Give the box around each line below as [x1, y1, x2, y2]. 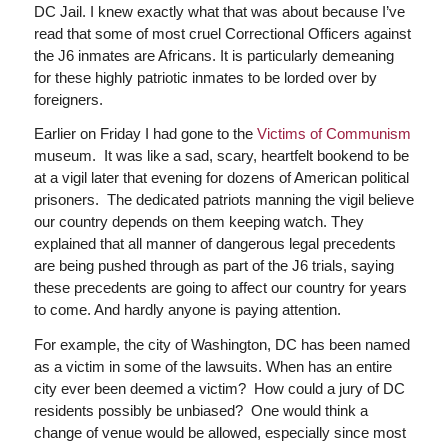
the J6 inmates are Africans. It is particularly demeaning [33, 46, 394, 64]
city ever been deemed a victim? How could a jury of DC [33, 380, 405, 398]
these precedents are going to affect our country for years [33, 279, 407, 297]
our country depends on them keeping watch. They [33, 213, 364, 231]
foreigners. [33, 90, 103, 108]
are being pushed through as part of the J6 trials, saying [33, 257, 394, 275]
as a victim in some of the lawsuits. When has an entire [33, 358, 392, 376]
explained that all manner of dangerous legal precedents [33, 235, 396, 253]
